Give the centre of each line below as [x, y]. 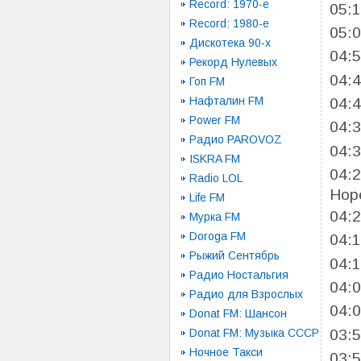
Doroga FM [218, 236]
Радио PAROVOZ [236, 139]
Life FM [207, 197]
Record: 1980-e [229, 23]
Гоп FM [207, 81]
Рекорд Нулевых [233, 62]
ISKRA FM [215, 159]
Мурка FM [215, 217]
